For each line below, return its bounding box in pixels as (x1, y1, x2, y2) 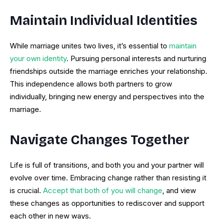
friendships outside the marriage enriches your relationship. (10, 66, 207, 76)
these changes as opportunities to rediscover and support (10, 198, 204, 208)
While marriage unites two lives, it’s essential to (10, 41, 169, 51)
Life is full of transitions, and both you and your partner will (10, 160, 204, 170)
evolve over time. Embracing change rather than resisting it (10, 173, 206, 183)
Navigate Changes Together (10, 132, 189, 148)
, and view (162, 186, 196, 196)
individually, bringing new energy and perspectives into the (10, 92, 204, 102)
